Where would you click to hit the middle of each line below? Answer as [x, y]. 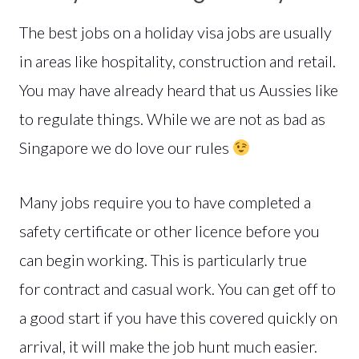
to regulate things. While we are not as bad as [172, 118]
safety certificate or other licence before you [169, 230]
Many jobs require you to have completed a [165, 202]
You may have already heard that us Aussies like [179, 89]
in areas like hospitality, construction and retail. [177, 61]
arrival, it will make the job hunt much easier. [168, 346]
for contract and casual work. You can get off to [177, 288]
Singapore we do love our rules [126, 147]
